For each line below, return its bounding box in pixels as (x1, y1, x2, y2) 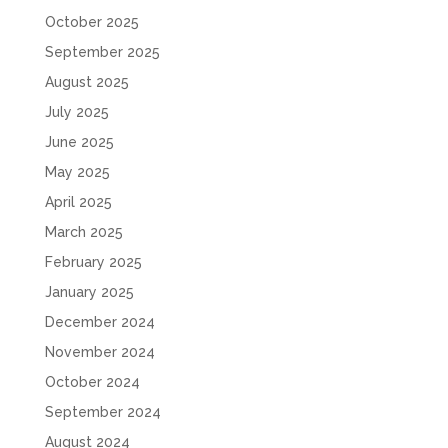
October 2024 (44, 373, 140, 390)
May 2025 (44, 163, 110, 180)
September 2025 (44, 43, 160, 60)
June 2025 (44, 133, 114, 150)
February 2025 (44, 253, 142, 270)
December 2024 (44, 313, 155, 330)
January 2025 (44, 283, 134, 300)
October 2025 (44, 13, 139, 30)
